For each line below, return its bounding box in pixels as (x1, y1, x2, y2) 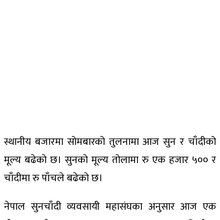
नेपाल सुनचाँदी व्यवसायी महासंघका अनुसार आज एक (4, 198, 216, 215)
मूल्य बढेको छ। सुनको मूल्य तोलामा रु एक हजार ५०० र (4, 151, 216, 168)
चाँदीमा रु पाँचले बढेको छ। (4, 169, 103, 187)
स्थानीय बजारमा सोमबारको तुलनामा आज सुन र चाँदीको (4, 133, 216, 150)
